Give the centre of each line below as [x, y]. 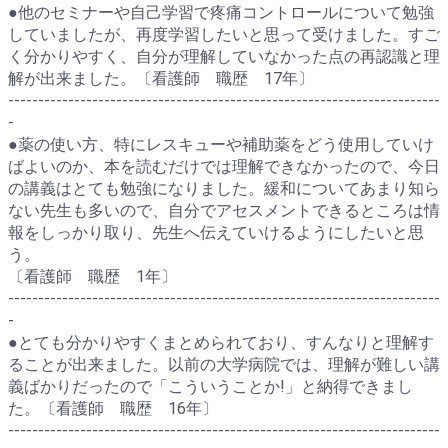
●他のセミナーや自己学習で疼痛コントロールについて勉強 [221, 12]
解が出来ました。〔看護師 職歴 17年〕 [161, 78]
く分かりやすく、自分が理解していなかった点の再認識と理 [224, 56]
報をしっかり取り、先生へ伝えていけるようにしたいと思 [216, 232]
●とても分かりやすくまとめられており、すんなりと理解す [221, 342]
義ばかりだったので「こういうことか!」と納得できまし [210, 386]
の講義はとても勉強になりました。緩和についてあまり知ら [224, 188]
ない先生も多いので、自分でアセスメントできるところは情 [224, 210]
